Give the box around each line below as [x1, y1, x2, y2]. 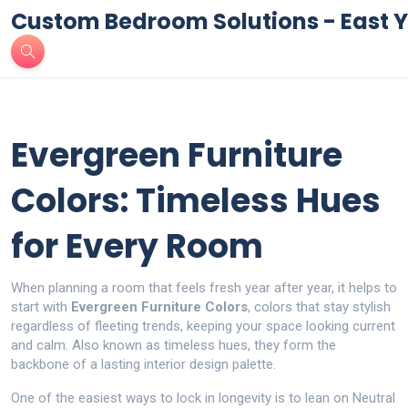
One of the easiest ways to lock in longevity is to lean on [11, 390, 352, 406]
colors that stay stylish [254, 299, 391, 315]
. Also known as [66, 337, 164, 353]
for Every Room [11, 223, 263, 270]
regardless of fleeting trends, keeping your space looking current [11, 318, 395, 334]
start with [11, 299, 71, 315]
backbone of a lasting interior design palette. [11, 356, 276, 372]
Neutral [352, 390, 395, 406]
